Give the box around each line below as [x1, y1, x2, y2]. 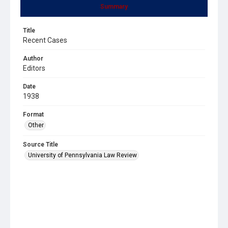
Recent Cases [23, 36, 67, 44]
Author [23, 54, 43, 62]
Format [23, 110, 44, 118]
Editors [23, 64, 45, 72]
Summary [100, 3, 128, 10]
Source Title [23, 140, 58, 148]
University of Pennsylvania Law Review [28, 151, 137, 159]
